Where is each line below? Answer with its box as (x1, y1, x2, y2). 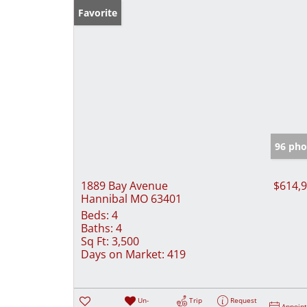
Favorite (78, 5, 117, 19)
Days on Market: (81, 246, 164, 262)
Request (230, 295, 258, 305)
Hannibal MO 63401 (81, 191, 182, 206)
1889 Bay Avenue (81, 177, 168, 193)
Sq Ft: (81, 233, 109, 249)
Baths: (81, 220, 113, 236)
